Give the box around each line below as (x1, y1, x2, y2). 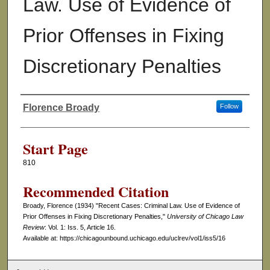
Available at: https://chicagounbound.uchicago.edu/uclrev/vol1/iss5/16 (22, 234, 225, 242)
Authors (20, 108, 66, 128)
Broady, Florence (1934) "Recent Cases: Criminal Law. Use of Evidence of (22, 202, 240, 210)
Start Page (22, 138, 88, 160)
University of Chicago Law (166, 213, 243, 221)
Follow (219, 102, 239, 110)
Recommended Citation (22, 181, 169, 202)
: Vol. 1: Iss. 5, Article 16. (44, 224, 116, 231)
